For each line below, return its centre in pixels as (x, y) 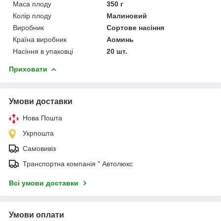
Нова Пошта (42, 118)
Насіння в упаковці (43, 51)
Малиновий (127, 16)
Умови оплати (37, 215)
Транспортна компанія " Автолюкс (78, 164)
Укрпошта (38, 133)
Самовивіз (39, 148)
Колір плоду (32, 16)
